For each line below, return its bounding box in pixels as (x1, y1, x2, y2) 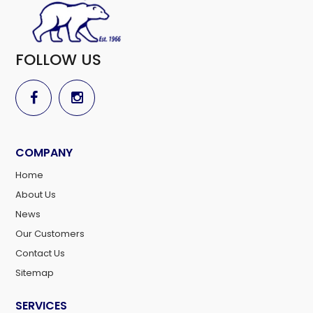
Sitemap (15, 266, 54, 280)
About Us (15, 188, 57, 202)
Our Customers (15, 227, 85, 241)
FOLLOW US (15, 49, 102, 71)
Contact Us (15, 247, 66, 261)
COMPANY (15, 145, 73, 161)
